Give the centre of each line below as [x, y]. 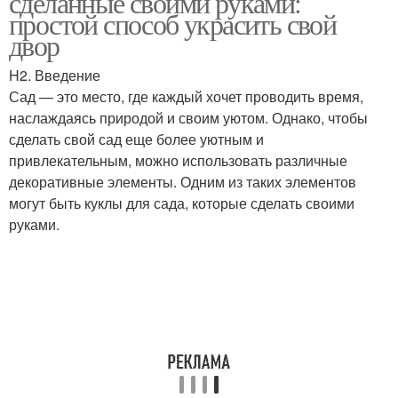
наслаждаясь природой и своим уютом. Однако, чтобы [188, 118]
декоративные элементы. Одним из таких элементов [183, 182]
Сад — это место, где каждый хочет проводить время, [186, 96]
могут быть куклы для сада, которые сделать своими [182, 203]
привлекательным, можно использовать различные [178, 160]
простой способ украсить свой [173, 24]
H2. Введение [55, 75]
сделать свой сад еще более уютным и [136, 139]
